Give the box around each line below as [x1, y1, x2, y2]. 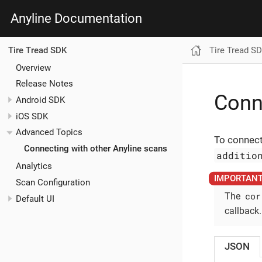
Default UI [16, 193, 54, 204]
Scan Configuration [16, 177, 90, 188]
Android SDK [16, 94, 65, 105]
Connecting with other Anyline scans [23, 143, 167, 154]
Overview [16, 62, 51, 73]
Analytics [16, 161, 52, 172]
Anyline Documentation [11, 11, 142, 26]
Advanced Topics [16, 127, 82, 138]
